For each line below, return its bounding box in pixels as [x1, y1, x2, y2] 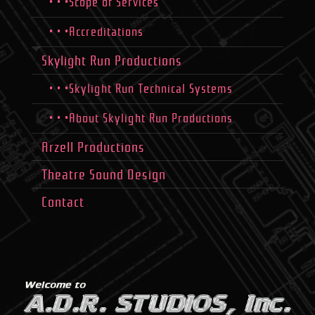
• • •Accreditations [49, 25, 143, 39]
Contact [41, 194, 84, 210]
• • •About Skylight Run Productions [49, 111, 233, 126]
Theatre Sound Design [41, 167, 166, 183]
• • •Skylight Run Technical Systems [49, 82, 233, 96]
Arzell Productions [41, 139, 145, 155]
